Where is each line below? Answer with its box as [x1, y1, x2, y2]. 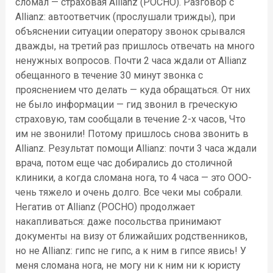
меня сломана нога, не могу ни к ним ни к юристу [15, 260, 241, 271]
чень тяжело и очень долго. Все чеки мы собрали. [15, 186, 243, 198]
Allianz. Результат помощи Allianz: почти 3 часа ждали [15, 143, 257, 154]
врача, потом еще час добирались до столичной [15, 157, 232, 169]
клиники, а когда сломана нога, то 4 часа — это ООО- [15, 172, 252, 183]
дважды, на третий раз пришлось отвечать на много [15, 40, 255, 52]
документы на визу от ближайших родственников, [15, 230, 247, 242]
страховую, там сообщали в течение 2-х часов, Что [15, 113, 246, 125]
